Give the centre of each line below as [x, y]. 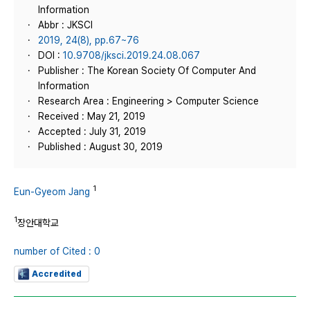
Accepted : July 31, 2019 [92, 131]
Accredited [57, 274]
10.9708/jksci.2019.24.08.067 [131, 55]
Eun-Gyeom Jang [52, 191]
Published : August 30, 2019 [100, 147]
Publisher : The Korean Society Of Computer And [147, 71]
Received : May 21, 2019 [92, 116]
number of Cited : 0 [57, 252]
